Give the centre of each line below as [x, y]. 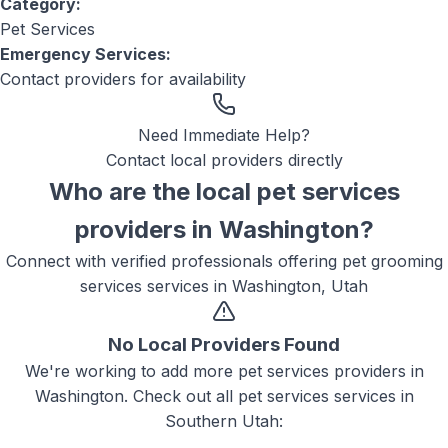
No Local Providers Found [224, 344]
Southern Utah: [224, 421]
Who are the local [152, 191]
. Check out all [180, 396]
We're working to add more [131, 371]
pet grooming [392, 261]
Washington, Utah [300, 286]
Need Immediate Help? [224, 135]
